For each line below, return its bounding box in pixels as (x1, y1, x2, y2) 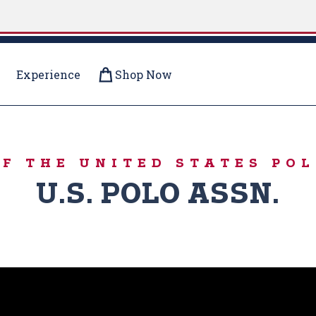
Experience (16, 66, 80, 82)
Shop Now (114, 66, 172, 82)
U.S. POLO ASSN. (36, 181, 280, 209)
